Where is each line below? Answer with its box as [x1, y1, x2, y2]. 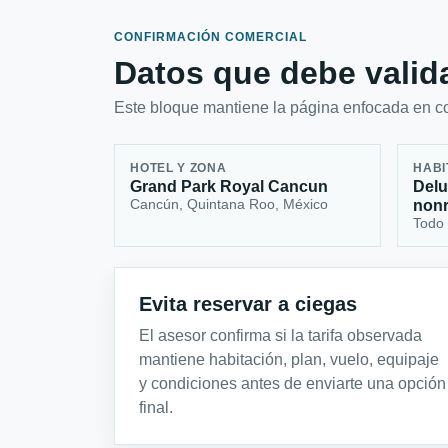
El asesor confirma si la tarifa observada [139, 327, 422, 345]
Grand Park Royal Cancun [130, 177, 329, 195]
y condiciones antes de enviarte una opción [139, 375, 446, 393]
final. [139, 399, 173, 417]
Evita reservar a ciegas [139, 293, 357, 316]
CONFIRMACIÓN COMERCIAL [114, 30, 307, 45]
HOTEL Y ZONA [130, 161, 227, 174]
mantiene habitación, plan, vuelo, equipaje [139, 351, 439, 369]
